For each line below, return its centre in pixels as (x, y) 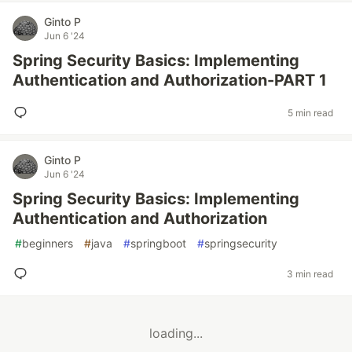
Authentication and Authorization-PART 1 (170, 80)
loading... (176, 334)
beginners (48, 243)
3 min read (310, 273)
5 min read (310, 112)
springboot (158, 243)
